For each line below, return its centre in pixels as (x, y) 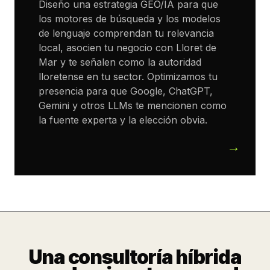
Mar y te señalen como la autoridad (120, 62)
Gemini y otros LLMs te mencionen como (133, 105)
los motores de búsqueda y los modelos (130, 19)
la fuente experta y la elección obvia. (123, 120)
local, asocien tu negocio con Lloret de (127, 48)
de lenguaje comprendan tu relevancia (126, 33)
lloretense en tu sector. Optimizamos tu (128, 77)
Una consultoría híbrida (135, 257)
